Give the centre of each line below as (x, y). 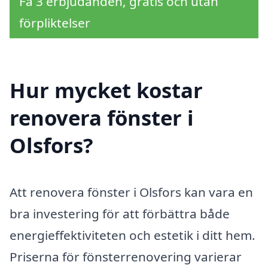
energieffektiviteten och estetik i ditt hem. (133, 235)
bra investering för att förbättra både (120, 214)
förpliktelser (55, 22)
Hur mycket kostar (106, 90)
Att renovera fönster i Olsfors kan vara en (131, 192)
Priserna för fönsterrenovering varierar (126, 257)
